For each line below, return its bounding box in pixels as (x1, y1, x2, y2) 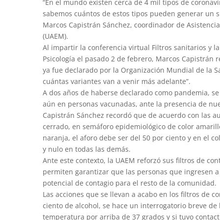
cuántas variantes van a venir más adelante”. (42, 76, 191, 86)
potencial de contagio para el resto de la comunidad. (42, 178, 217, 188)
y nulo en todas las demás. (42, 144, 131, 154)
